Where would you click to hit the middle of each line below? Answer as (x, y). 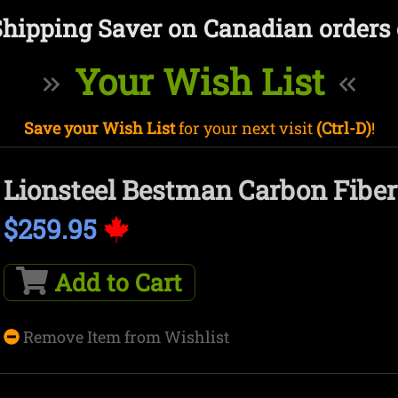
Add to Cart (115, 282)
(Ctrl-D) (343, 127)
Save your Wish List (99, 127)
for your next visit (245, 127)
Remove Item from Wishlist (124, 336)
